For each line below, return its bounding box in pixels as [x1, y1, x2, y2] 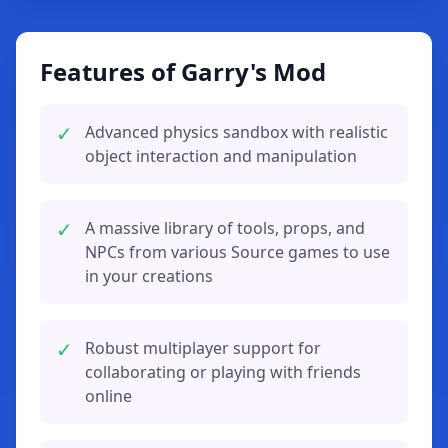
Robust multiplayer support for [85, 336, 321, 359]
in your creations [85, 264, 213, 287]
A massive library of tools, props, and [85, 216, 365, 239]
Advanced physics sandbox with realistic [85, 120, 388, 143]
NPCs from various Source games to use [85, 240, 390, 263]
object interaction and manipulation [85, 144, 357, 167]
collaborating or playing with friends [85, 360, 361, 383]
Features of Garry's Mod [40, 54, 326, 88]
